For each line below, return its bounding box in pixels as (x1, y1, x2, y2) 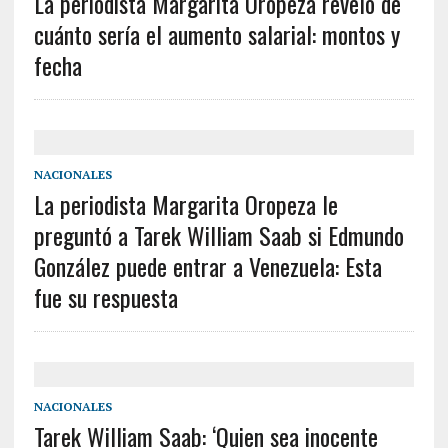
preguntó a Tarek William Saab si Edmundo (33, 217, 404, 254)
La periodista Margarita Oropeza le (33, 186, 338, 223)
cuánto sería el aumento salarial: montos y (33, 16, 400, 53)
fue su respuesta (33, 279, 178, 316)
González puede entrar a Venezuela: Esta (33, 248, 382, 285)
